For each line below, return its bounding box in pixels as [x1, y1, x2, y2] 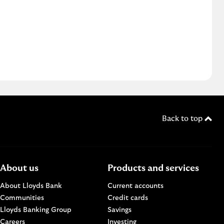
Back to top [162, 114, 204, 122]
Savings [107, 206, 131, 213]
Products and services [107, 163, 199, 173]
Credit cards [107, 194, 148, 201]
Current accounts [107, 182, 163, 189]
